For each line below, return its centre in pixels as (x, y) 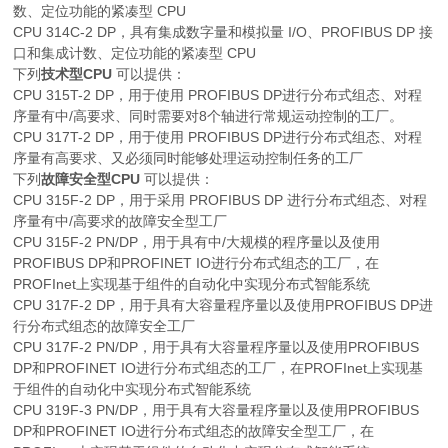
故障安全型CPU (91, 179)
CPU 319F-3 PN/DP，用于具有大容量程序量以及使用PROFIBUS (216, 410)
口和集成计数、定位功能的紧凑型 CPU (135, 53)
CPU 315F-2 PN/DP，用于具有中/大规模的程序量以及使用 (197, 242)
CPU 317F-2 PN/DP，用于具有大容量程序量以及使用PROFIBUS (216, 347)
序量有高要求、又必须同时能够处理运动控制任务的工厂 (188, 158)
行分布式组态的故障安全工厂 (104, 326)
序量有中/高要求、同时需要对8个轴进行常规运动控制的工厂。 (208, 116)
